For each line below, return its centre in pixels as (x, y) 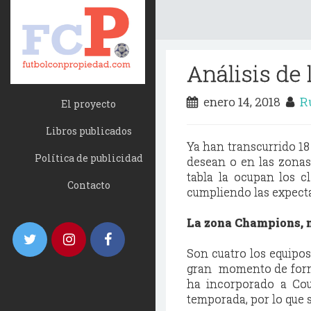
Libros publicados (89, 131)
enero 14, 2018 (242, 102)
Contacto (89, 185)
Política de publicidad (89, 158)
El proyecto (89, 104)
